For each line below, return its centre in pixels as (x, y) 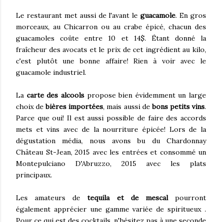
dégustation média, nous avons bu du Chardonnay (111, 141)
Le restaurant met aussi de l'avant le (78, 15)
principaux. (35, 175)
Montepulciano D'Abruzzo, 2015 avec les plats (111, 164)
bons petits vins (177, 107)
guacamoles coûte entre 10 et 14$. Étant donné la (111, 38)
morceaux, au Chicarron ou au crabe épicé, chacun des (111, 27)
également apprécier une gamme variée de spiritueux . (111, 209)
